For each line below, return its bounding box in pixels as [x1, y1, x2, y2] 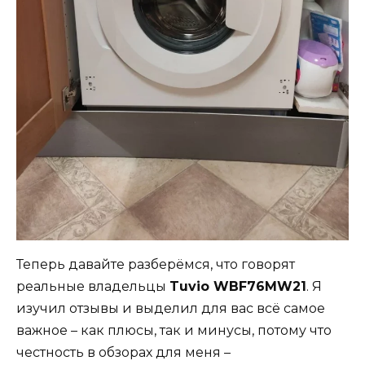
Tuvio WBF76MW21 [169, 278, 306, 294]
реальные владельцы [16, 278, 169, 294]
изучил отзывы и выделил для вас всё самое [16, 300, 325, 316]
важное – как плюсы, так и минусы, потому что [16, 322, 332, 338]
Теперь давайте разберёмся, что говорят [16, 256, 295, 272]
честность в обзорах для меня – [16, 344, 231, 360]
